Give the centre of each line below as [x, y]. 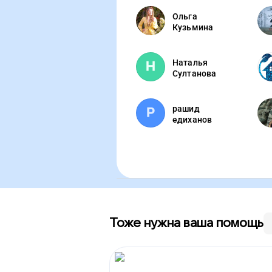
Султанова [195, 73]
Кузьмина [193, 27]
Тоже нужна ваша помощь [186, 223]
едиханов [192, 120]
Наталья [190, 63]
